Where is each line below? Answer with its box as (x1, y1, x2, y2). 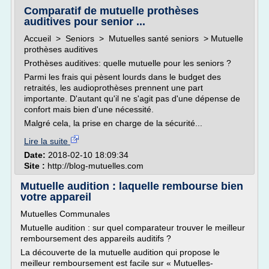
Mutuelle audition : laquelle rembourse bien (20, 180, 243, 192)
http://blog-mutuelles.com (47, 161, 144, 171)
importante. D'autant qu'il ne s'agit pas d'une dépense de (24, 94, 240, 103)
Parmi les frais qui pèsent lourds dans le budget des (24, 72, 221, 82)
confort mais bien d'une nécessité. (24, 104, 154, 114)
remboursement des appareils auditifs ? (20, 234, 171, 243)
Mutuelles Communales (20, 209, 110, 219)
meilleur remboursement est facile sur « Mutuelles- (20, 258, 213, 268)
